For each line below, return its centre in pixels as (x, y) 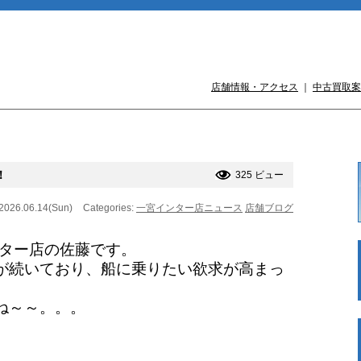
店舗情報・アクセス (255, 87)
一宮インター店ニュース (189, 208)
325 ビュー (259, 174)
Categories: (110, 208)
